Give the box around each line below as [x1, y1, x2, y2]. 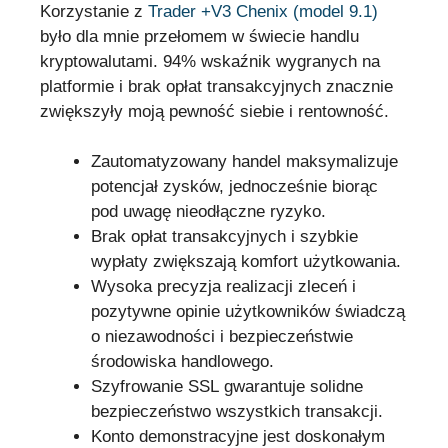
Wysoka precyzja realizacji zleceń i [91, 277, 356, 297]
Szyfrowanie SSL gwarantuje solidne [91, 377, 363, 397]
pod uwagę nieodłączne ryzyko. [91, 202, 326, 222]
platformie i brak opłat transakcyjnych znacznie [40, 76, 393, 96]
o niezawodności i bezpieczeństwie [91, 327, 353, 347]
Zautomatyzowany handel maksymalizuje [91, 152, 398, 172]
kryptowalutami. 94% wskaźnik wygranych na [40, 51, 380, 71]
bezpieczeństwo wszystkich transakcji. [91, 402, 383, 422]
